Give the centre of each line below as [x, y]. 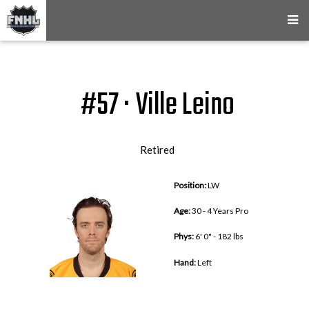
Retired [157, 150]
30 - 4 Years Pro [219, 211]
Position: [190, 185]
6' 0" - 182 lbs [219, 236]
